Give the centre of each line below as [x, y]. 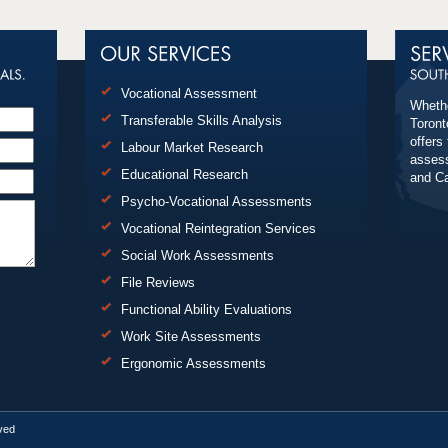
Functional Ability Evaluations [206, 309]
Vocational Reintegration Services [218, 228]
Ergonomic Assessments [193, 363]
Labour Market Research [191, 147]
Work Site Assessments [190, 336]
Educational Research [184, 174]
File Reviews [157, 282]
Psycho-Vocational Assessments [216, 201]
